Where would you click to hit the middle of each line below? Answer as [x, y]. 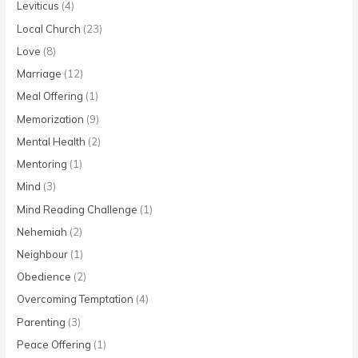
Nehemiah [42, 231]
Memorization [51, 119]
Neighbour [43, 254]
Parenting [42, 322]
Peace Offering [54, 344]
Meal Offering [50, 96]
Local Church [49, 28]
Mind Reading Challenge [78, 209]
